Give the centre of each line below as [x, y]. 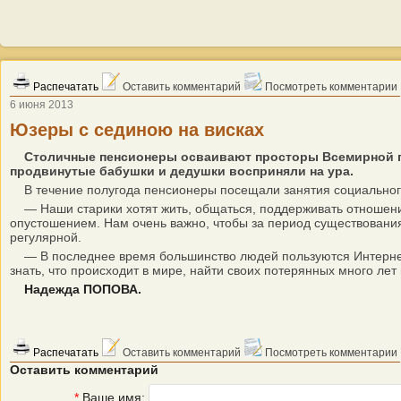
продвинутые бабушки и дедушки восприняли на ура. [182, 171]
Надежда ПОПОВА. [83, 289]
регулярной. [46, 237]
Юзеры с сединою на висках [137, 130]
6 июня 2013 [42, 105]
